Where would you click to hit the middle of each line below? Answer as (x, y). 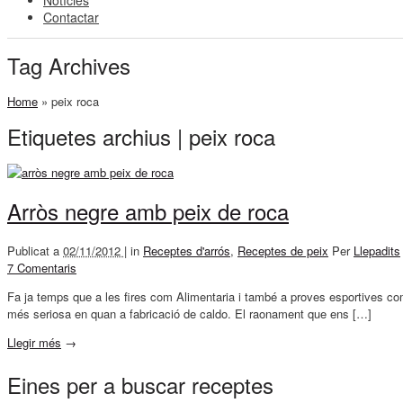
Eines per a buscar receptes (140, 385)
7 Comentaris (42, 268)
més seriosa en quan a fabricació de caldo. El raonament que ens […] (189, 314)
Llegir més (34, 343)
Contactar (71, 17)
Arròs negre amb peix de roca (148, 211)
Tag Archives (69, 66)
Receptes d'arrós (187, 251)
